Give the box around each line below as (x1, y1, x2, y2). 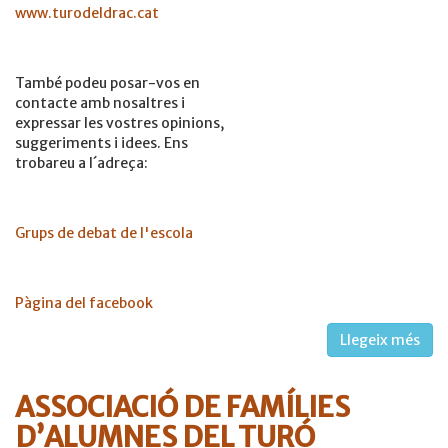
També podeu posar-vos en (15, 74, 200, 93)
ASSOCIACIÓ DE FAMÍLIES (15, 389, 350, 426)
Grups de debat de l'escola (15, 224, 193, 243)
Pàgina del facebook (15, 294, 153, 313)
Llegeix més (340, 331, 420, 350)
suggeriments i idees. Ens (15, 134, 188, 153)
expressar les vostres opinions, (15, 114, 224, 133)
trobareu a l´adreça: (15, 154, 148, 173)
